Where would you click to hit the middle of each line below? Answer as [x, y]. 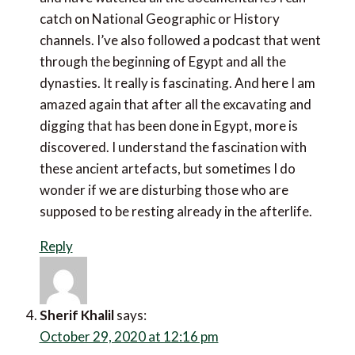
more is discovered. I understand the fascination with [176, 153]
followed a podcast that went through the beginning [172, 67]
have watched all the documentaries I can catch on [166, 25]
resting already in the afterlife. [109, 217]
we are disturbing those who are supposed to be [160, 196]
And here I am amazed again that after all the [151, 110]
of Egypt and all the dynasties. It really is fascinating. [173, 89]
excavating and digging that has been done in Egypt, [171, 132]
